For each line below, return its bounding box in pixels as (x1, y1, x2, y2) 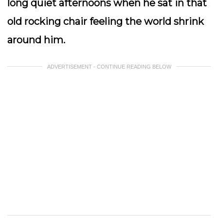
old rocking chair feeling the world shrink (7, 16, 204, 27)
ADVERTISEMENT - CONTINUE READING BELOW (47, 64, 171, 70)
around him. (7, 34, 68, 46)
